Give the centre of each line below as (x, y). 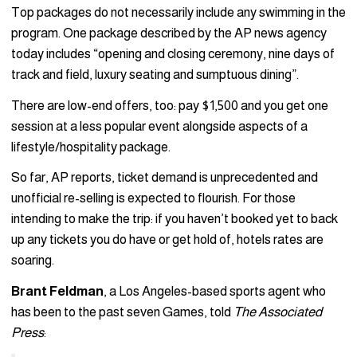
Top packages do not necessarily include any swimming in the (178, 13)
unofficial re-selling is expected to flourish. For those (153, 198)
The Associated (278, 312)
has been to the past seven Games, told (122, 312)
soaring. (33, 261)
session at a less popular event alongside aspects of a (159, 126)
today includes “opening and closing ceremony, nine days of (173, 54)
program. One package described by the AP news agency (169, 33)
